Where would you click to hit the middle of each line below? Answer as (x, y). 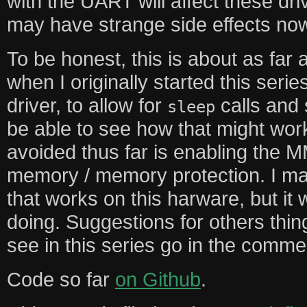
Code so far (61, 279)
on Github (158, 279)
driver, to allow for (87, 105)
